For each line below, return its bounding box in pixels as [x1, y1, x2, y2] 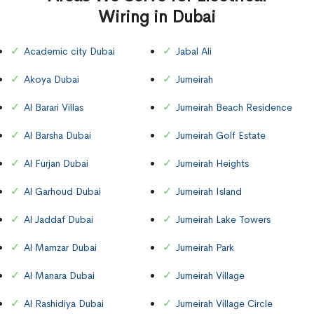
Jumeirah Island [176, 184, 242, 198]
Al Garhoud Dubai [24, 184, 101, 198]
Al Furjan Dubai [24, 156, 88, 170]
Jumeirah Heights [176, 156, 249, 170]
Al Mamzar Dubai [24, 240, 97, 254]
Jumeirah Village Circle [176, 296, 273, 310]
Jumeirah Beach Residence [176, 100, 292, 114]
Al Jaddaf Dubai [24, 212, 93, 226]
